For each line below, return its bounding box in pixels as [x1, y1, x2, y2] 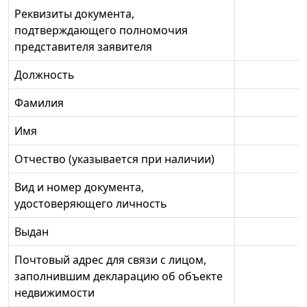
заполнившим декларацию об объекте [14, 269, 223, 284]
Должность [14, 67, 75, 83]
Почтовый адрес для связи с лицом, [14, 252, 206, 268]
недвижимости [14, 285, 95, 301]
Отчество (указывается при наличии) [14, 151, 214, 167]
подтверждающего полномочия [14, 23, 188, 38]
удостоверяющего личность [14, 196, 167, 212]
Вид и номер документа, [14, 180, 144, 195]
